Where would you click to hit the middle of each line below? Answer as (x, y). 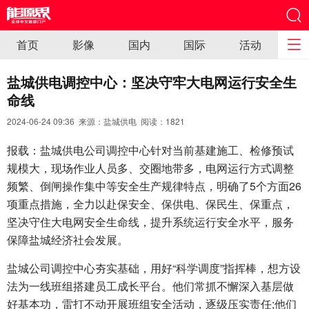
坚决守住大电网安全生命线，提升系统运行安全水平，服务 (150, 222)
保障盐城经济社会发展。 (68, 240)
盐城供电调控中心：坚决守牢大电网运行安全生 (152, 82)
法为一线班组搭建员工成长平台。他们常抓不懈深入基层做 (150, 286)
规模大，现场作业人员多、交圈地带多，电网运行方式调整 (150, 168)
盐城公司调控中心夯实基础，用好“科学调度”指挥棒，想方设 (154, 268)
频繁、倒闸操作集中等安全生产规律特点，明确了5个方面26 (154, 186)
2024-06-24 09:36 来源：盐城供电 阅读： (86, 121)
